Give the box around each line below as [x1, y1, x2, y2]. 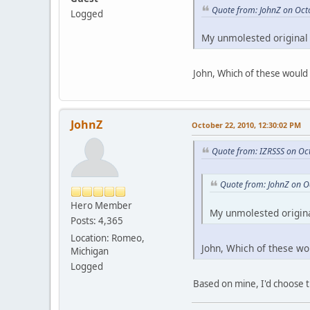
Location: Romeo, [71, 232, 145, 245]
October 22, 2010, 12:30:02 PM [192, 120, 301, 131]
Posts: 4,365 [71, 215, 123, 228]
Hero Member [71, 199, 132, 212]
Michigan [71, 245, 109, 258]
